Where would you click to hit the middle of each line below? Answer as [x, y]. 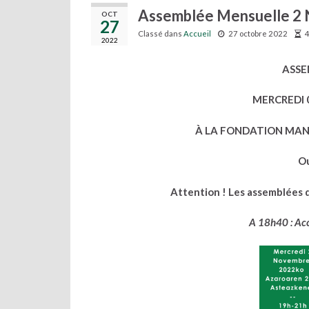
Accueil [197, 33]
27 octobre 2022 [258, 33]
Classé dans [161, 33]
